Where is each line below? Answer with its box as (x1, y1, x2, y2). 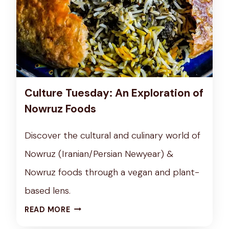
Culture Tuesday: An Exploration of (25, 85, 203, 100)
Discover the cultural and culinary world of (25, 129, 200, 142)
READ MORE (25, 204, 71, 214)
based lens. (25, 184, 71, 197)
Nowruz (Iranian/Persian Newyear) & (25, 147, 173, 160)
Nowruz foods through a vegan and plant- (25, 166, 199, 178)
